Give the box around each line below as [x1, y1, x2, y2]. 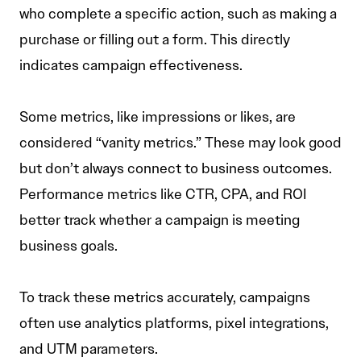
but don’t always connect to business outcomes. [19, 160, 332, 178]
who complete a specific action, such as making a [19, 5, 337, 23]
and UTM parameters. [19, 340, 158, 359]
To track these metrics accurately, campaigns [19, 288, 310, 307]
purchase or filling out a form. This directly [19, 31, 290, 49]
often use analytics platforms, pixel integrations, [19, 314, 329, 333]
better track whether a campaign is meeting [19, 211, 300, 230]
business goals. [19, 237, 118, 255]
